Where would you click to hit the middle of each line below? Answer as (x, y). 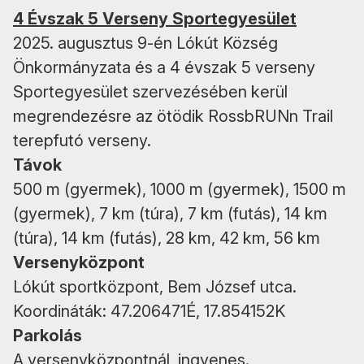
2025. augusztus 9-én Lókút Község (145, 43)
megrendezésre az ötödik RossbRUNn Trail (173, 116)
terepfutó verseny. (82, 140)
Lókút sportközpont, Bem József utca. (155, 286)
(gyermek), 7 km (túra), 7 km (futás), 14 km (170, 213)
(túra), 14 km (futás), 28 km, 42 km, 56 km (167, 238)
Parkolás (48, 335)
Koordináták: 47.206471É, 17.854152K (149, 311)
